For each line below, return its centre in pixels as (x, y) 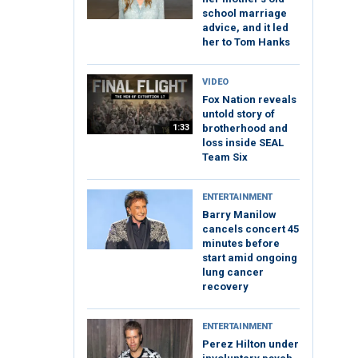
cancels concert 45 (251, 229)
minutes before (241, 244)
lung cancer (233, 272)
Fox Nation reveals (249, 100)
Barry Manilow (239, 215)
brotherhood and (245, 129)
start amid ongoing (250, 258)
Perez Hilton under (251, 344)
